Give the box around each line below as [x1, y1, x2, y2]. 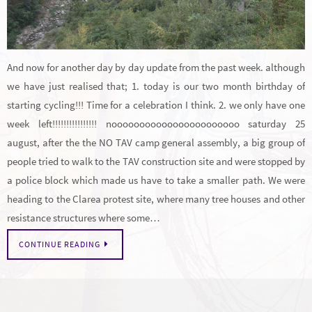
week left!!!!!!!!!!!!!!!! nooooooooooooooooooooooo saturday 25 [7, 117, 305, 131]
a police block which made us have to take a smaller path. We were [7, 173, 305, 187]
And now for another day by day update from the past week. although [7, 61, 305, 75]
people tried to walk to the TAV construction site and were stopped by [7, 155, 305, 169]
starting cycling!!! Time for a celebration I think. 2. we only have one [7, 98, 305, 112]
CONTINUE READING [19, 239, 100, 250]
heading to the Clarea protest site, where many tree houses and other [7, 192, 305, 206]
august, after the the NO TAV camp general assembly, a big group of [7, 136, 305, 150]
